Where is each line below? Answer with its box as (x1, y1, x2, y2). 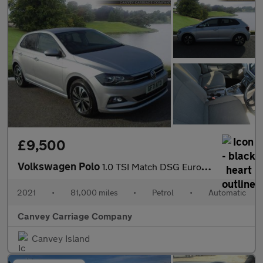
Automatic (208, 187, 246, 198)
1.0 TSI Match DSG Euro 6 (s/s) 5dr (102, 161, 201, 173)
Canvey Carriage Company (18, 210, 132, 222)
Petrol (152, 187, 174, 198)
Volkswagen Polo (18, 160, 102, 173)
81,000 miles (70, 187, 118, 198)
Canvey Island (32, 232, 90, 244)
